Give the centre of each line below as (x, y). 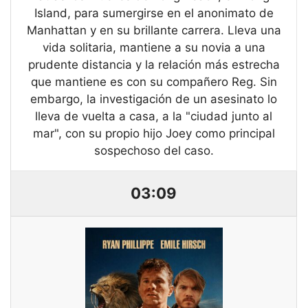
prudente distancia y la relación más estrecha (154, 65)
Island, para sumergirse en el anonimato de (154, 13)
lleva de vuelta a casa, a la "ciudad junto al (154, 117)
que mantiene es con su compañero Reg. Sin (154, 82)
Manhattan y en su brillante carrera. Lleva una (154, 31)
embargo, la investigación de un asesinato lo (154, 99)
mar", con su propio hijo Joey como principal (154, 134)
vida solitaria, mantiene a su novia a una (154, 48)
